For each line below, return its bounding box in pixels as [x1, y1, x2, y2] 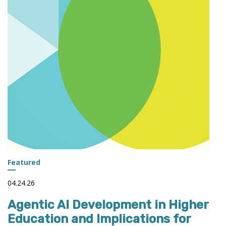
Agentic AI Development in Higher [8, 197, 208, 212]
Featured [8, 157, 40, 167]
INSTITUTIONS [52, 2, 111, 13]
